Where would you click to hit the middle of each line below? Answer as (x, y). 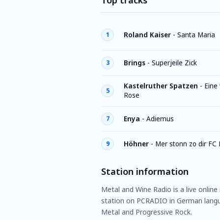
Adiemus (160, 119)
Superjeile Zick (174, 63)
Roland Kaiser (147, 35)
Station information (145, 171)
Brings (135, 63)
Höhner (136, 144)
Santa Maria (196, 35)
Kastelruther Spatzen (161, 86)
